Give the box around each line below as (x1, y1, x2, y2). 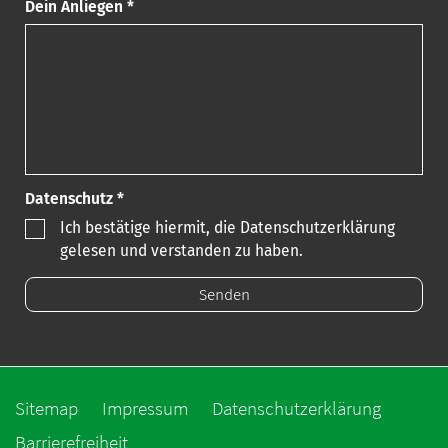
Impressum (102, 395, 188, 420)
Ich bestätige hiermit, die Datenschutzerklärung (60, 217, 395, 237)
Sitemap (15, 395, 78, 420)
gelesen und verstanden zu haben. (60, 240, 303, 260)
